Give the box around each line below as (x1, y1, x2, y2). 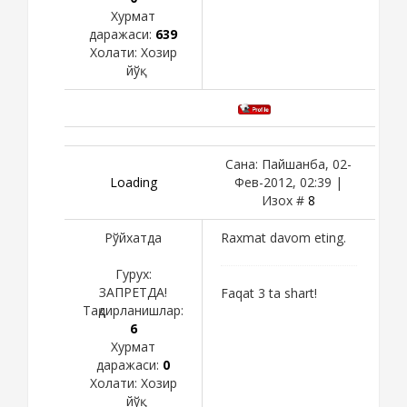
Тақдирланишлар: (83, 301, 184, 319)
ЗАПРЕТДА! (99, 283, 167, 301)
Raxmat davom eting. (221, 228, 346, 246)
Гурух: (114, 264, 152, 283)
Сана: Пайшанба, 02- (225, 154, 352, 173)
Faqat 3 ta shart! (221, 283, 317, 302)
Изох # (262, 191, 308, 209)
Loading (109, 173, 157, 191)
